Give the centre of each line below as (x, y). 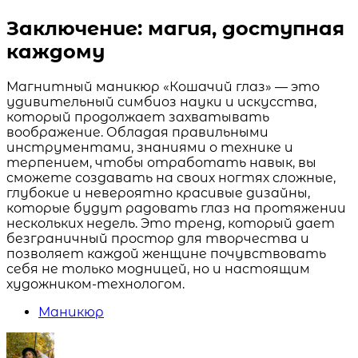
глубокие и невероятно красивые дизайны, (158, 193)
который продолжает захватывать (138, 117)
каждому (56, 52)
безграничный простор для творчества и (158, 239)
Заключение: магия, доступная (175, 29)
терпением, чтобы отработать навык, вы (161, 163)
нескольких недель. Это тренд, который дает (171, 224)
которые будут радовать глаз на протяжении (176, 209)
